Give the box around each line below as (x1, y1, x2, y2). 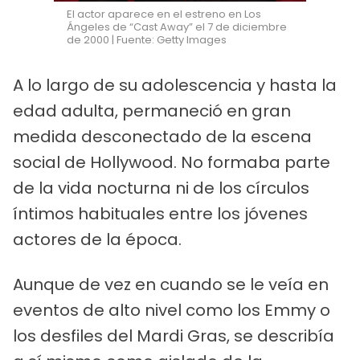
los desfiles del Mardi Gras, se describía (13, 325, 334, 348)
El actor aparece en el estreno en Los (67, 6, 262, 22)
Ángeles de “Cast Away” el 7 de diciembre (67, 19, 288, 35)
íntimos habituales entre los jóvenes (13, 202, 308, 226)
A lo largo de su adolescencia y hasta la (13, 74, 337, 97)
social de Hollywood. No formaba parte (13, 151, 330, 174)
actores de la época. (13, 228, 182, 252)
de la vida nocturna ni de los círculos (13, 177, 309, 200)
